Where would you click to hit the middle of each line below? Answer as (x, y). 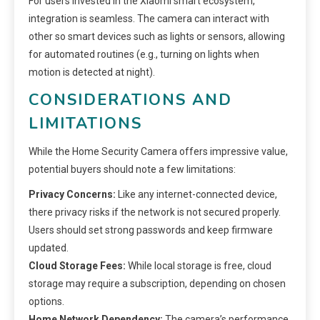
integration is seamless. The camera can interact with (149, 18)
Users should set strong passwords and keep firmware (151, 230)
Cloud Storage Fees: (77, 265)
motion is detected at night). (92, 72)
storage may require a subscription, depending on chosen (157, 283)
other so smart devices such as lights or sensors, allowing (157, 36)
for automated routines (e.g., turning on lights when (144, 54)
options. (46, 301)
